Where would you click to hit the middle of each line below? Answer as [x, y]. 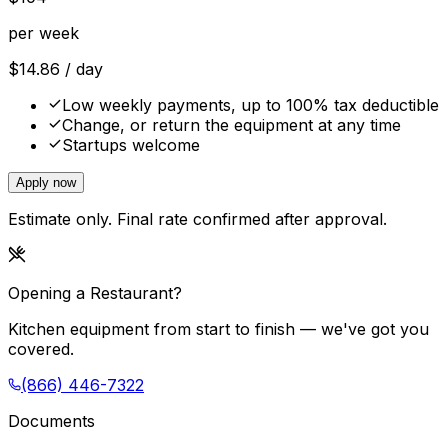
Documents [51, 421]
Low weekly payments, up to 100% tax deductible [250, 105]
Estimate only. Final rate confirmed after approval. [197, 219]
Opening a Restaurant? [95, 293]
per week [43, 33]
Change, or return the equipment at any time [231, 125]
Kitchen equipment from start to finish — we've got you [218, 329]
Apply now [46, 183]
